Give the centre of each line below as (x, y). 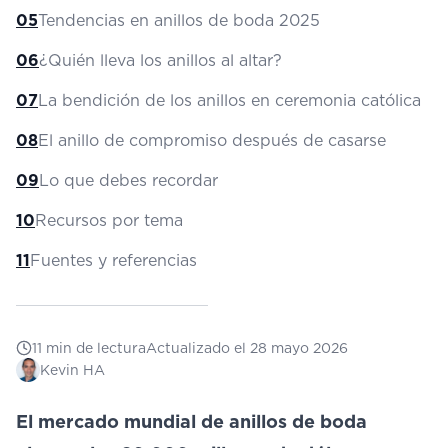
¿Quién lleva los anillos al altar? (160, 60)
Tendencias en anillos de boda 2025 (179, 20)
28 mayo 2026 (299, 348)
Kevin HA (72, 370)
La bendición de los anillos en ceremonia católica (229, 100)
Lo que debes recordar (128, 180)
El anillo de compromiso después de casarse (212, 140)
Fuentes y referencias (113, 260)
